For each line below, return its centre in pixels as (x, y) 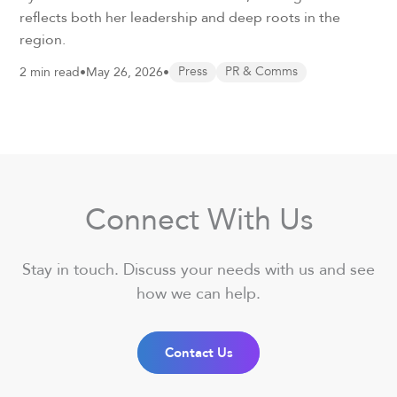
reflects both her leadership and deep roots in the (180, 17)
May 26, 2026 (125, 72)
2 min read (50, 72)
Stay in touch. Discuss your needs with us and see (198, 269)
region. (43, 39)
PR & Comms (262, 72)
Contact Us (198, 353)
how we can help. (198, 293)
